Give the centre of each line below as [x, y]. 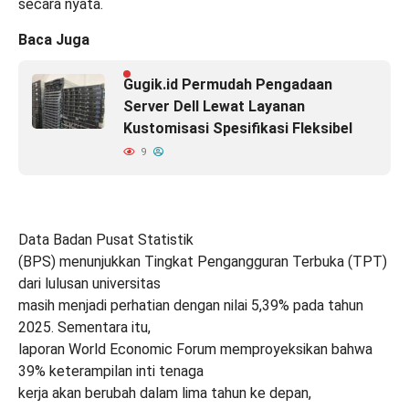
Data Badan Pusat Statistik [106, 239]
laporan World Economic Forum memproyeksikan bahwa [195, 349]
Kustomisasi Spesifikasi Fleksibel [238, 128]
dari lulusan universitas [89, 283]
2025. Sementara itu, [84, 327]
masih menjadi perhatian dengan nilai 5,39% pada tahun [191, 305]
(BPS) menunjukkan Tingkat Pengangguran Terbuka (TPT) [203, 261]
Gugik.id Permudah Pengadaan [228, 84]
